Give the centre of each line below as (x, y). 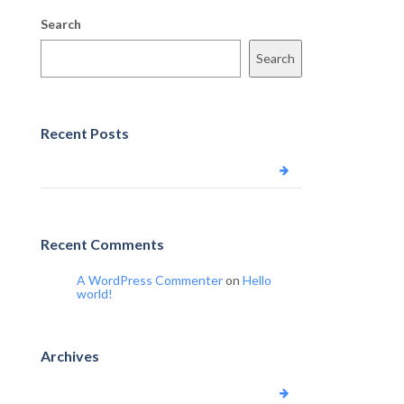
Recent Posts (85, 133)
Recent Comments (102, 244)
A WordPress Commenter (150, 280)
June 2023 (75, 393)
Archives (70, 356)
